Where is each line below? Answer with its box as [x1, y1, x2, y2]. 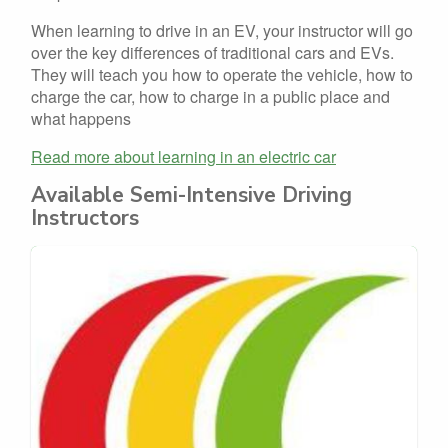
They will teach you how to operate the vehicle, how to [31, 62, 413, 86]
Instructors [31, 203, 139, 232]
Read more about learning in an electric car [31, 144, 336, 168]
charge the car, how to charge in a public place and [31, 84, 390, 108]
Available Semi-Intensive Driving [31, 180, 352, 209]
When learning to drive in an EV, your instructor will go [31, 18, 413, 42]
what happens [31, 106, 131, 130]
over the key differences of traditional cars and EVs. [31, 40, 394, 64]
